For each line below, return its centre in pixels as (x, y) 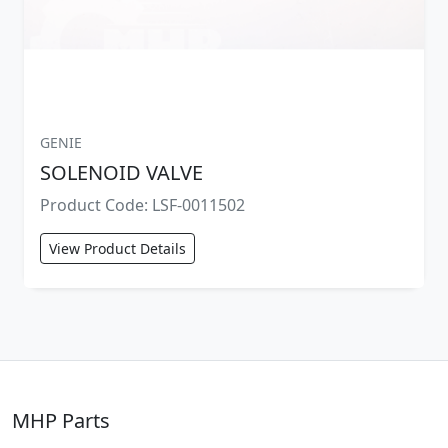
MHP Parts (61, 420)
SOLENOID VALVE (121, 172)
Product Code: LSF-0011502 (142, 204)
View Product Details (117, 248)
